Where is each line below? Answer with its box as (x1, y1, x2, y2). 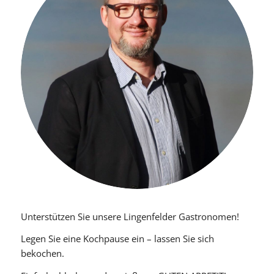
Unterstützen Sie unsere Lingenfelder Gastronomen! (20, 210, 239, 223)
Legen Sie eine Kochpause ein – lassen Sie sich (20, 232, 214, 245)
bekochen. (20, 247, 64, 260)
